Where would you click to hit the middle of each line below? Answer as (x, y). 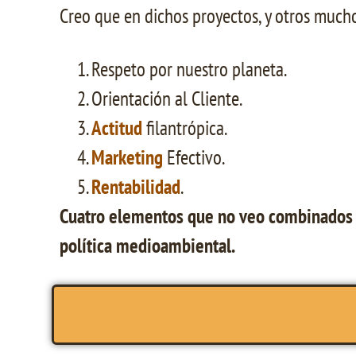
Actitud (117, 128)
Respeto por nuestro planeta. (189, 69)
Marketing (127, 157)
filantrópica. (185, 128)
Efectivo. (194, 157)
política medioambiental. (147, 245)
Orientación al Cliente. (167, 98)
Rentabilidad (136, 186)
